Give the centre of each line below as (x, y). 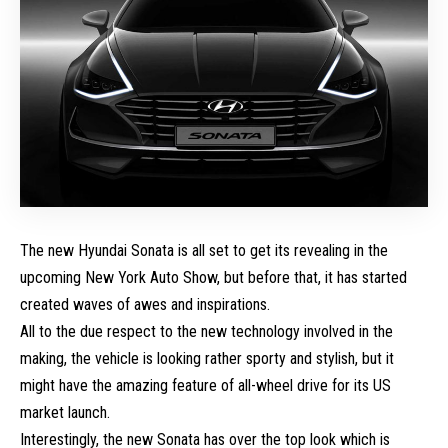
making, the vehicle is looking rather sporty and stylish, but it (207, 359)
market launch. (65, 413)
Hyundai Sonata (126, 251)
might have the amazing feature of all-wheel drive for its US (205, 386)
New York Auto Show (151, 278)
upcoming (52, 278)
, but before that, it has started (312, 278)
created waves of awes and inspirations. (145, 305)
